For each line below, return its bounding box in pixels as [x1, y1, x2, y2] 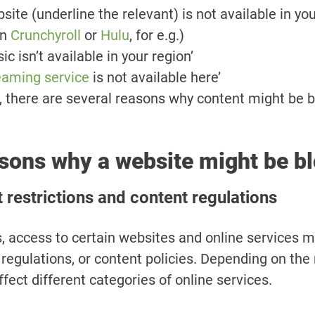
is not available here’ [89, 69, 221, 86]
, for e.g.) [129, 27, 184, 44]
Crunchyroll [11, 27, 81, 44]
